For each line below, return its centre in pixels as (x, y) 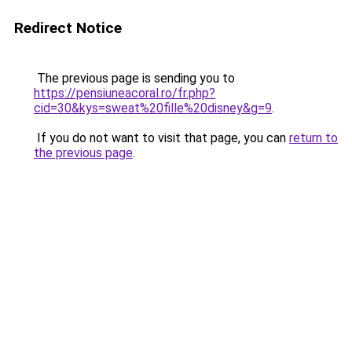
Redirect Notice (68, 28)
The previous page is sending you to (134, 78)
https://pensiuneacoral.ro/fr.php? (125, 93)
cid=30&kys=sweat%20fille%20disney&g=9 (153, 108)
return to (313, 138)
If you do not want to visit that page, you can (161, 138)
